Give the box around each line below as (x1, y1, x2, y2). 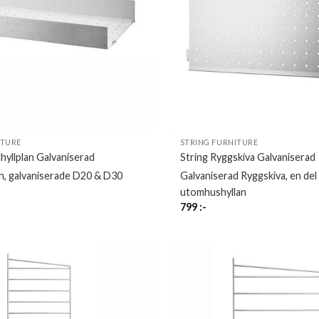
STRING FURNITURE (179, 137, 258, 147)
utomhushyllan (179, 185, 246, 198)
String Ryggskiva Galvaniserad (179, 151, 315, 164)
